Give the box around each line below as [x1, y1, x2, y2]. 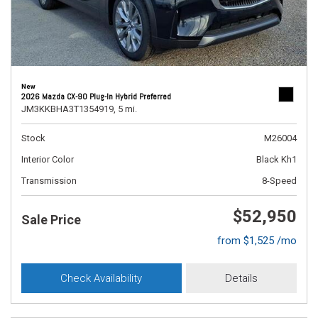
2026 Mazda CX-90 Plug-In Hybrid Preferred [21, 91, 171, 102]
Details [224, 272, 258, 285]
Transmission [21, 175, 77, 186]
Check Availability [60, 272, 143, 285]
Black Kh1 [256, 154, 297, 165]
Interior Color [21, 154, 74, 165]
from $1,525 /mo [217, 234, 297, 247]
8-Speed [262, 175, 297, 186]
